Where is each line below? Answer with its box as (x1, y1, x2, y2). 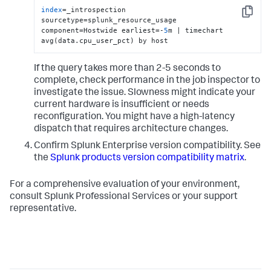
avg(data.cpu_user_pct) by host (41, 36, 169, 45)
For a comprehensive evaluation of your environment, (10, 180, 240, 191)
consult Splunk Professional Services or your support (10, 192, 238, 203)
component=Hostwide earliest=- (41, 25, 165, 34)
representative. (10, 204, 76, 215)
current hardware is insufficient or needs (34, 100, 209, 111)
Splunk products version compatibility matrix (50, 154, 244, 164)
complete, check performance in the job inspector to (34, 76, 260, 87)
